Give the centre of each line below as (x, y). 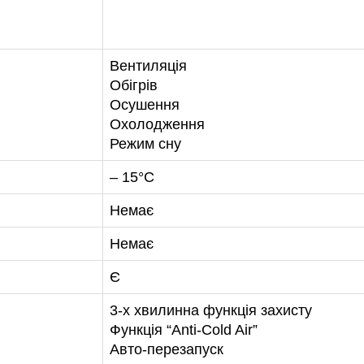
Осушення (145, 105)
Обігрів (134, 86)
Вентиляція (148, 66)
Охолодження (157, 125)
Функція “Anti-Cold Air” (184, 330)
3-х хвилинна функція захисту (211, 311)
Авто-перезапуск (167, 350)
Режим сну (145, 144)
